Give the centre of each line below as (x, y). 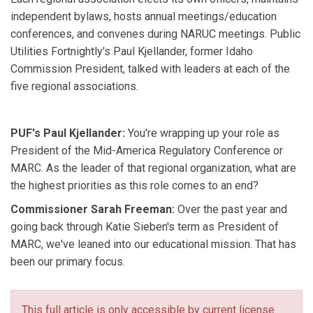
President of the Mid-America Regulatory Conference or (147, 151)
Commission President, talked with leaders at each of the (150, 69)
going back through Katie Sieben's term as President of (145, 226)
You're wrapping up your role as (202, 133)
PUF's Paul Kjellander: (68, 133)
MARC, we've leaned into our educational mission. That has (153, 244)
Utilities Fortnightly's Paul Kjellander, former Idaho (132, 52)
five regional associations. (74, 87)
